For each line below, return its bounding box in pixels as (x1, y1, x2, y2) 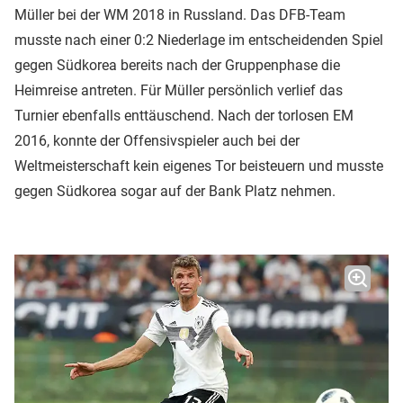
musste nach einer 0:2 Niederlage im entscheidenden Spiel (14, 31, 383, 49)
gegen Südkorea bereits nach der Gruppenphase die (14, 56, 340, 74)
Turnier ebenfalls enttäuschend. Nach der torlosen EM (14, 106, 354, 124)
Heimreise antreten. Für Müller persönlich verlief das (14, 81, 343, 99)
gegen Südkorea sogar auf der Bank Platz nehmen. (14, 182, 339, 200)
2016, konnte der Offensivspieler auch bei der (14, 131, 300, 149)
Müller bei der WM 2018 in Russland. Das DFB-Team (14, 5, 345, 23)
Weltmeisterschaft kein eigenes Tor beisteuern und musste (14, 157, 383, 175)
